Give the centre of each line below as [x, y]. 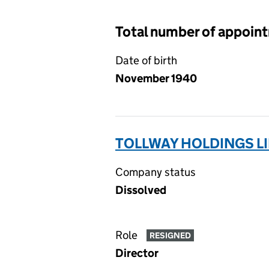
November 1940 [156, 78]
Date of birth [146, 60]
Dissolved [141, 190]
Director [137, 253]
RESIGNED [170, 236]
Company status [156, 172]
